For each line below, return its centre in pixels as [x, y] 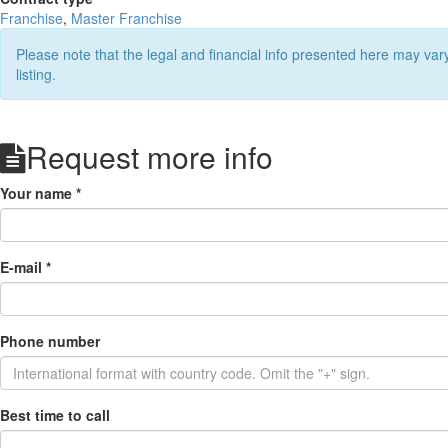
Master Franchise [126, 18]
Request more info [149, 156]
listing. [36, 74]
